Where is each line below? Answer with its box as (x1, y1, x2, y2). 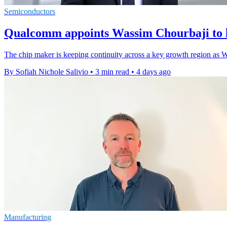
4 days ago (136, 67, 171, 76)
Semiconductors (4, 7, 55, 16)
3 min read (95, 67, 129, 76)
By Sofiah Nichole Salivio (4, 67, 88, 76)
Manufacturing (4, 212, 51, 221)
